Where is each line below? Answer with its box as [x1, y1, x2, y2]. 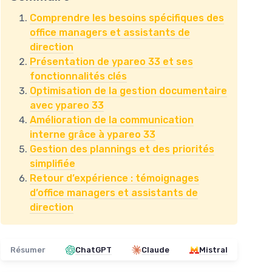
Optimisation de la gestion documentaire [30, 85, 227, 97]
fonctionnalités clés [30, 70, 127, 82]
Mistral [199, 245, 228, 254]
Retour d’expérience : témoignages [30, 172, 199, 184]
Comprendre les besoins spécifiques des [30, 12, 224, 24]
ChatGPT [75, 245, 112, 254]
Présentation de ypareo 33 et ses [30, 56, 193, 67]
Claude [141, 245, 169, 254]
